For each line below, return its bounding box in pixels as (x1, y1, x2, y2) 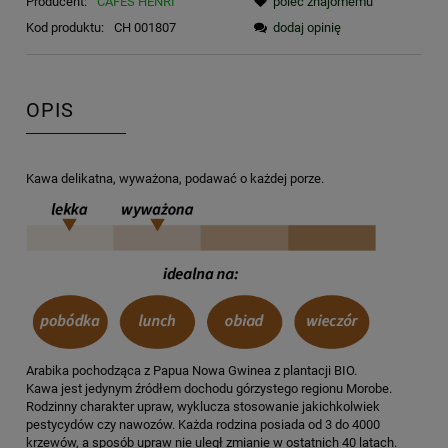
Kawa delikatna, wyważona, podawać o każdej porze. (26, 171, 324, 187)
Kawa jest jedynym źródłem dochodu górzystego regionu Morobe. (26, 380, 392, 396)
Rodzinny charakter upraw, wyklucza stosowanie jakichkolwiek (26, 398, 380, 414)
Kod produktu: (26, 20, 104, 36)
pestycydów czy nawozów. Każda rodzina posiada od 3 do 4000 (26, 416, 380, 432)
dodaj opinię (273, 20, 341, 36)
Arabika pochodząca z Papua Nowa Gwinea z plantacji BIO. (26, 362, 357, 378)
